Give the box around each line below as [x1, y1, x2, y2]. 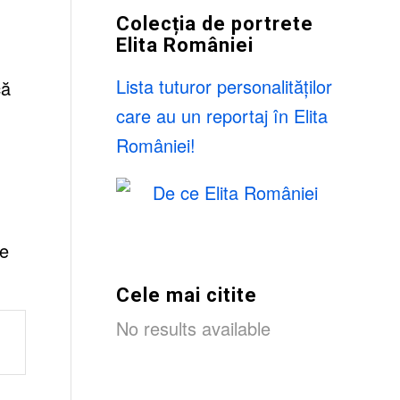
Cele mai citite [115, 284, 257, 307]
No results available [115, 315, 271, 342]
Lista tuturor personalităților [115, 73, 332, 100]
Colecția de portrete [115, 12, 313, 36]
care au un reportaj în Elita [115, 103, 328, 129]
